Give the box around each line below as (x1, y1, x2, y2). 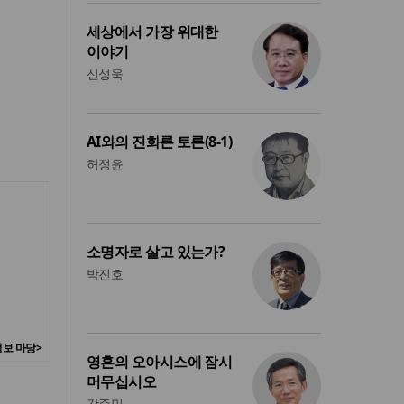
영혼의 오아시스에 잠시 (87, 352, 233, 372)
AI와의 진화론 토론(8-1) (87, 132, 233, 152)
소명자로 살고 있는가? (87, 242, 225, 262)
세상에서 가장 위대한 (87, 22, 218, 42)
